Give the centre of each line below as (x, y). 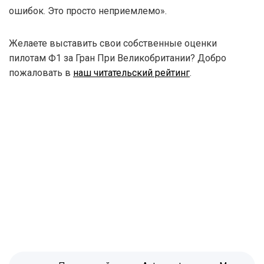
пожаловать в (41, 72)
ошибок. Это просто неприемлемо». (88, 11)
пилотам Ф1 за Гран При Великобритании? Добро (118, 58)
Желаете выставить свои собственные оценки (113, 43)
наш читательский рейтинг (131, 72)
